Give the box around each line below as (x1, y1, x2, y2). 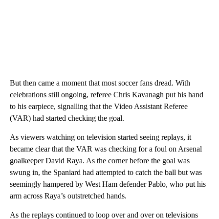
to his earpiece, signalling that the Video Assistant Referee (10, 102, 188, 110)
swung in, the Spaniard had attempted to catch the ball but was (10, 168, 202, 176)
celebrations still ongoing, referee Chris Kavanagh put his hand (10, 90, 203, 99)
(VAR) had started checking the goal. (10, 113, 124, 122)
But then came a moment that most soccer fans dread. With (10, 78, 190, 87)
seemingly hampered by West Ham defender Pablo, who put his (10, 179, 206, 188)
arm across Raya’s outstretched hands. (10, 191, 127, 200)
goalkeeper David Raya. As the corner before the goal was (10, 156, 190, 165)
